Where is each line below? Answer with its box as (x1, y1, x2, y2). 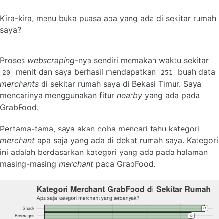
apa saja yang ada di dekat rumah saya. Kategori (35, 135, 218, 146)
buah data (175, 66, 215, 77)
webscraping (27, 55, 75, 65)
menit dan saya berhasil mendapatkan (13, 66, 158, 77)
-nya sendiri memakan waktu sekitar (75, 55, 209, 65)
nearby (117, 90, 142, 100)
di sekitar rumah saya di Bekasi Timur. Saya (39, 78, 201, 88)
